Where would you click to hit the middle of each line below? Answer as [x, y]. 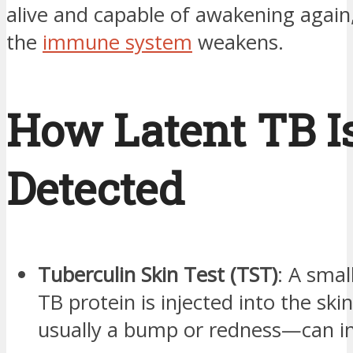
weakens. [238, 43]
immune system [117, 43]
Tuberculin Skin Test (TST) [158, 275]
